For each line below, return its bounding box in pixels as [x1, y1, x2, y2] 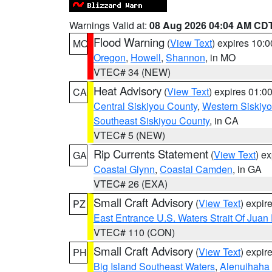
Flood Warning [93, 34, 165, 50]
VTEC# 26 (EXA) [93, 177, 168, 191]
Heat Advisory [93, 83, 161, 98]
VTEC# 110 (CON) [93, 225, 175, 239]
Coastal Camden [160, 162, 233, 176]
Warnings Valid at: [69, 18, 149, 32]
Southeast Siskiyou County [93, 114, 209, 127]
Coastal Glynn [93, 162, 155, 176]
